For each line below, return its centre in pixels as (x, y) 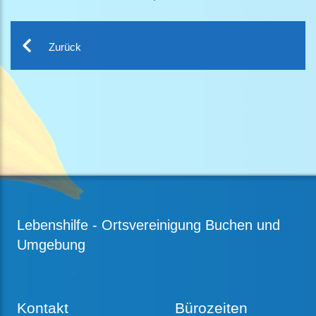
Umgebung (51, 245)
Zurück (65, 47)
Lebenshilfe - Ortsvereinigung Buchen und (148, 225)
